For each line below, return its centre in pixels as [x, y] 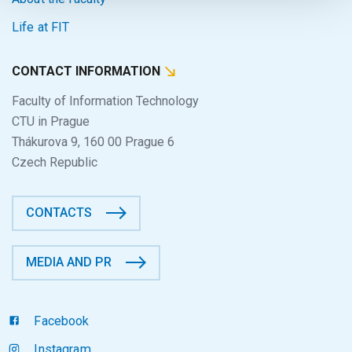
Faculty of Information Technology [105, 101]
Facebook [60, 321]
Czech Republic [55, 162]
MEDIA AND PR [69, 262]
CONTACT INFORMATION [88, 71]
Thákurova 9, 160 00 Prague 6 [93, 141]
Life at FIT [41, 27]
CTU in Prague [51, 121]
